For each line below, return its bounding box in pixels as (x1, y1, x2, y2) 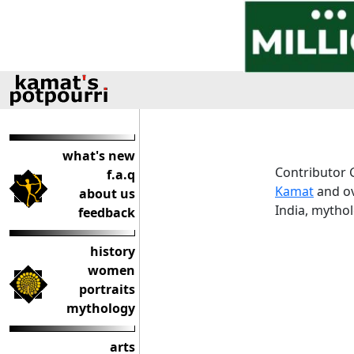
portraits (79, 281, 135, 298)
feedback (78, 204, 135, 221)
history (90, 243, 135, 260)
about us (79, 185, 135, 202)
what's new (62, 147, 135, 164)
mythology (66, 299, 135, 317)
